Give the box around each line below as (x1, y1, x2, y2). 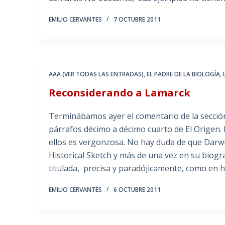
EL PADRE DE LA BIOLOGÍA (147, 70, 220, 79)
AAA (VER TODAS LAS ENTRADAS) (49, 70, 144, 79)
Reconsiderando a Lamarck (49, 86, 191, 100)
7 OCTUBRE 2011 (114, 15, 161, 24)
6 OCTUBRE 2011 (114, 185, 161, 194)
